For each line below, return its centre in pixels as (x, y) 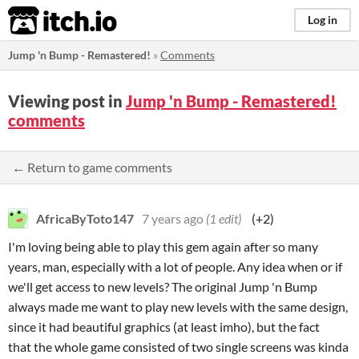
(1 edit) (224, 218)
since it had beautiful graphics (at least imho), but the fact (164, 327)
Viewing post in (67, 101)
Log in (323, 20)
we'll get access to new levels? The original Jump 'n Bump (163, 286)
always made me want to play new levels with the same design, (178, 307)
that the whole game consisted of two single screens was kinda (178, 347)
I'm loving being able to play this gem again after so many (163, 246)
